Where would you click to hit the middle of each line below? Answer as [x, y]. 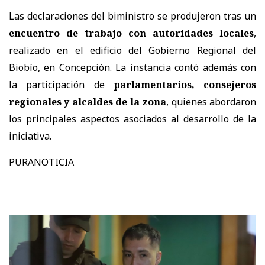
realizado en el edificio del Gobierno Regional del [132, 51]
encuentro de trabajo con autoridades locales [131, 33]
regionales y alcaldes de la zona [88, 102]
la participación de [61, 85]
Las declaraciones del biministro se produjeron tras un [132, 16]
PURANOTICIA [41, 162]
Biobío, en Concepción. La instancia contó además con [132, 68]
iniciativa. [30, 136]
